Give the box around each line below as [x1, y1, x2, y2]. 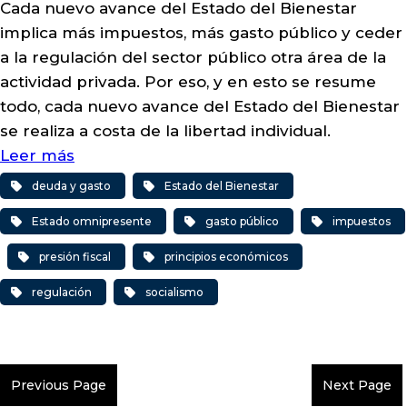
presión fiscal [39, 250, 111, 263]
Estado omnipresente [32, 214, 152, 228]
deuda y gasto [32, 179, 111, 193]
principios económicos [164, 250, 288, 263]
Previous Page [11, 377, 106, 393]
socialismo [145, 285, 203, 299]
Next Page [323, 377, 392, 393]
